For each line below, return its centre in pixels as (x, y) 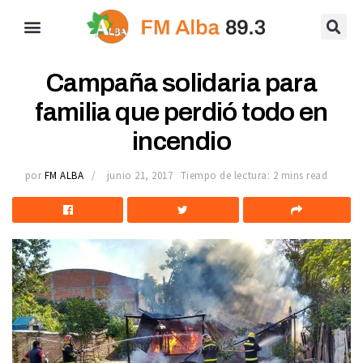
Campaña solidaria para (181, 83)
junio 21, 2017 (140, 175)
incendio (181, 141)
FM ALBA (64, 175)
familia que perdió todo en (181, 112)
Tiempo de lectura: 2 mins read (254, 175)
